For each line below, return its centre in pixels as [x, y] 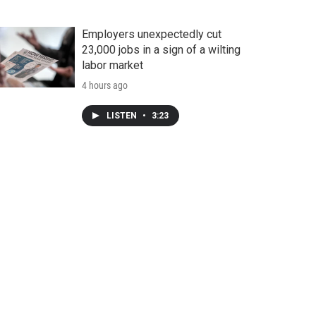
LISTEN [122, 116]
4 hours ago [104, 86]
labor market [112, 66]
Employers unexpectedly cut [151, 35]
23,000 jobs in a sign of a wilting [161, 50]
